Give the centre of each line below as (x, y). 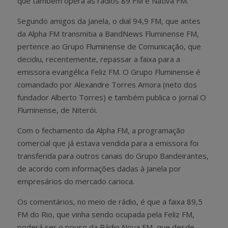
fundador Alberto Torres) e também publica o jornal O (112, 97)
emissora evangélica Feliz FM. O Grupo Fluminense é (109, 72)
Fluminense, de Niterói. (57, 110)
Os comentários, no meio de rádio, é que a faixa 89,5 (110, 201)
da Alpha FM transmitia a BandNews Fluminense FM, (108, 33)
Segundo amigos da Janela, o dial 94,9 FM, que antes (109, 21)
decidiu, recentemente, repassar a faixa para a (99, 59)
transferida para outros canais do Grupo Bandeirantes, (113, 155)
